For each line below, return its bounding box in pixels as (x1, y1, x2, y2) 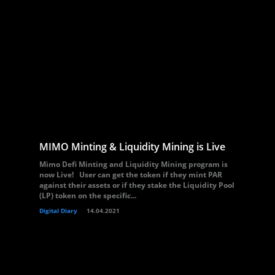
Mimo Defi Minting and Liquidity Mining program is (39, 159, 228, 169)
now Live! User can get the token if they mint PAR (39, 169, 222, 180)
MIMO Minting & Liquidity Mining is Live (39, 140, 225, 153)
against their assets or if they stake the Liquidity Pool (39, 180, 234, 190)
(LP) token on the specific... (39, 190, 136, 201)
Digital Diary (39, 206, 77, 215)
